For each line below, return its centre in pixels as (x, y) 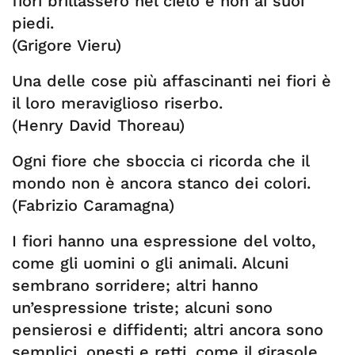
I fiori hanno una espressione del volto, (164, 241)
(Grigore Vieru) (67, 45)
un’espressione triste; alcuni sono (142, 307)
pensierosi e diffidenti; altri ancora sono (168, 330)
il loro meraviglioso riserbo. (117, 103)
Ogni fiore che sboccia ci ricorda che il (160, 161)
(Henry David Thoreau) (98, 125)
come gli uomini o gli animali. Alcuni (150, 263)
